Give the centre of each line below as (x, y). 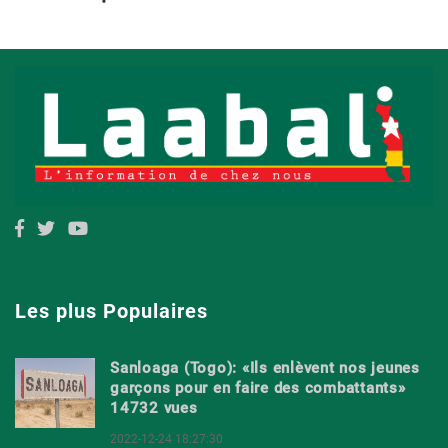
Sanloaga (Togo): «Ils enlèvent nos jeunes (265, 368)
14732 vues (154, 408)
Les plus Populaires (111, 310)
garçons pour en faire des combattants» (258, 388)
